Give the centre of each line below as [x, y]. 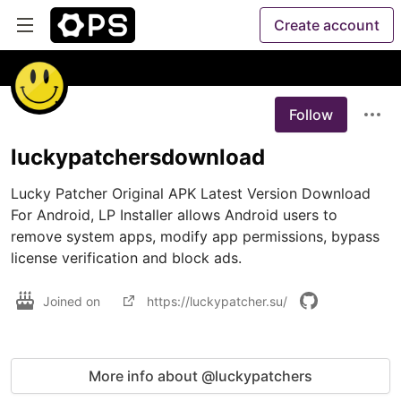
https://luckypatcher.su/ [217, 301]
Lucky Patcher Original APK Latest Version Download [191, 193]
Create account [327, 25]
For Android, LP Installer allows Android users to [174, 215]
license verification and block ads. [126, 258]
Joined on [73, 301]
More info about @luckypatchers [200, 376]
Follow [311, 115]
